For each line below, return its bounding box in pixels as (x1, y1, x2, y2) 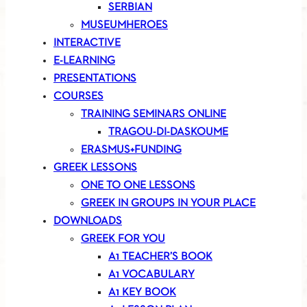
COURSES (53, 91, 103, 103)
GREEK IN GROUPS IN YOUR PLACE (81, 198, 256, 210)
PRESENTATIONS (53, 73, 136, 85)
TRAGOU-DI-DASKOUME (108, 127, 228, 138)
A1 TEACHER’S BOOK (108, 251, 212, 263)
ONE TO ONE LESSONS (81, 180, 195, 192)
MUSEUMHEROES (81, 20, 168, 32)
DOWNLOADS (53, 216, 122, 228)
